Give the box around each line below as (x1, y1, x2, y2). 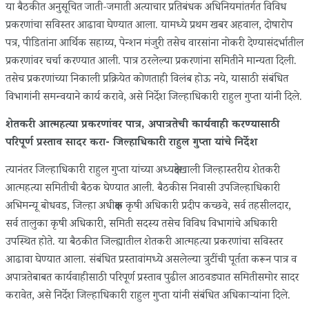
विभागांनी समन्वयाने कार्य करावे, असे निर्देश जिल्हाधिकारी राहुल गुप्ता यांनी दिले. (6, 89, 302, 107)
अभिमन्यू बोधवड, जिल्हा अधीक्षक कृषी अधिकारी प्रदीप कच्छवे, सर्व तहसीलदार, (6, 198, 291, 216)
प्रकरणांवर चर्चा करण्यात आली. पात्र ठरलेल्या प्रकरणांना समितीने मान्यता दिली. (6, 53, 297, 71)
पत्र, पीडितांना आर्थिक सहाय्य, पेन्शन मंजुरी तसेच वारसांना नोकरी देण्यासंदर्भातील (6, 35, 303, 53)
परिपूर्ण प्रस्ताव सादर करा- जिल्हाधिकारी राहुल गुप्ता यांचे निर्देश (6, 134, 257, 152)
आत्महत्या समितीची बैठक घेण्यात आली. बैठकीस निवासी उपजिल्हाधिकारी (6, 180, 280, 198)
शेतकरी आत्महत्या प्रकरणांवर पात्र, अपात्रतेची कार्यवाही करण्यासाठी (6, 117, 279, 134)
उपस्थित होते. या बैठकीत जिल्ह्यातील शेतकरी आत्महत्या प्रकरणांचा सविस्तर (6, 234, 283, 252)
